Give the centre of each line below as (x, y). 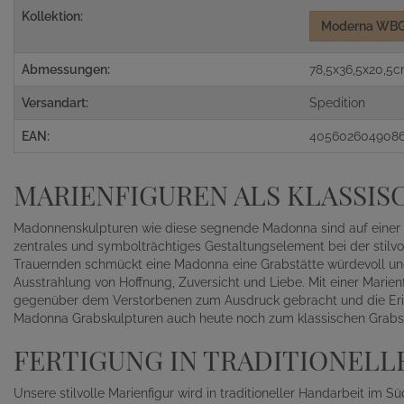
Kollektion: (52, 16)
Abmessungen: (66, 69)
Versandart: (55, 103)
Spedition (338, 103)
